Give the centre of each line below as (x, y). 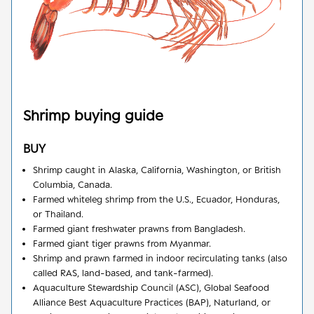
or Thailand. (58, 213)
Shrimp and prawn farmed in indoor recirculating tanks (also (160, 258)
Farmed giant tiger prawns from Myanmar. (122, 243)
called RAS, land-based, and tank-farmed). (123, 272)
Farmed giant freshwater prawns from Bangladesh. (139, 228)
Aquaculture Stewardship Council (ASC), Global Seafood (151, 287)
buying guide (117, 115)
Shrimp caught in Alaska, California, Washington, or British (157, 169)
